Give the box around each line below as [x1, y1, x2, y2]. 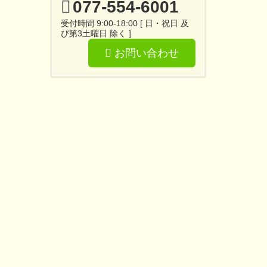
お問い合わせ [111, 46, 179, 59]
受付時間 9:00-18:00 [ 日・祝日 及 [60, 18, 189, 28]
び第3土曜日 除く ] [60, 29, 131, 38]
